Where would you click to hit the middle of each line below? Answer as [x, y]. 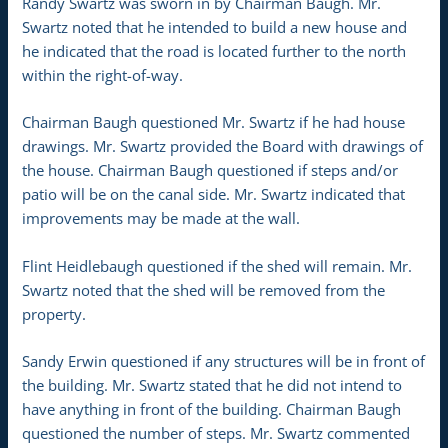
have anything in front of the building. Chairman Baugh [212, 408]
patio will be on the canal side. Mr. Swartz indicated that [214, 194]
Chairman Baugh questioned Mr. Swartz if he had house [214, 122]
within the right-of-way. [103, 74]
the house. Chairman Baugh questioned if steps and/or [210, 170]
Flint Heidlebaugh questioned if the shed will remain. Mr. [217, 265]
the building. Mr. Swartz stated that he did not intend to [212, 384]
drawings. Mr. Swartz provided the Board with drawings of [223, 146]
